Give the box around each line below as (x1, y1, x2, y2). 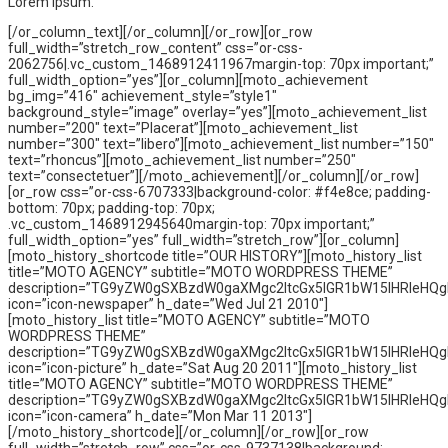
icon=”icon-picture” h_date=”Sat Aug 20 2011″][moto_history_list (8, 360, 417, 376)
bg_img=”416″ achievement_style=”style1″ (8, 88, 277, 104)
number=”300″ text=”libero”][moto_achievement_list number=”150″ (8, 136, 434, 152)
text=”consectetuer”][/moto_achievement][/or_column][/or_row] (8, 168, 419, 184)
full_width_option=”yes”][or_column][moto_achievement (8, 72, 368, 88)
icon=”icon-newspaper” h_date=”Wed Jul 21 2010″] (8, 296, 328, 312)
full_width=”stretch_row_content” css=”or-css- (8, 40, 303, 56)
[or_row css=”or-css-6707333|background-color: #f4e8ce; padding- (8, 184, 431, 200)
